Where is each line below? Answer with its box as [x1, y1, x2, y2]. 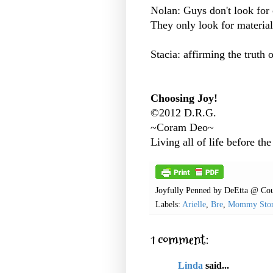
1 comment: [151, 230, 208, 249]
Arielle [182, 199, 206, 209]
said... [203, 260, 229, 271]
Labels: [155, 199, 182, 209]
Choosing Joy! [151, 91, 218, 104]
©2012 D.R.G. [151, 106, 216, 119]
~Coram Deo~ [151, 121, 214, 133]
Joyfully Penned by [155, 185, 224, 195]
